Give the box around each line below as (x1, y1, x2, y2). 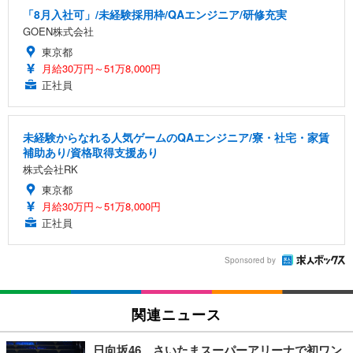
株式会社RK (23, 161, 78, 176)
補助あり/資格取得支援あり (23, 143, 158, 160)
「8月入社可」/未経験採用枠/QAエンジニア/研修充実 (23, 6, 287, 22)
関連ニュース (132, 306, 221, 321)
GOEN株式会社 (23, 23, 94, 39)
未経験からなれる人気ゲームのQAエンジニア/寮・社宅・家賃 (23, 128, 329, 145)
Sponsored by (225, 255, 276, 266)
